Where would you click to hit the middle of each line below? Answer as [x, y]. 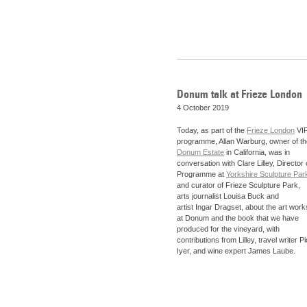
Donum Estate [200, 152]
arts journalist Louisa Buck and [228, 196]
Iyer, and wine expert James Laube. [236, 251]
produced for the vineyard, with [228, 229]
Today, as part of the [212, 131]
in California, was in [257, 152]
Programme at [201, 174]
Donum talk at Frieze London [240, 94]
